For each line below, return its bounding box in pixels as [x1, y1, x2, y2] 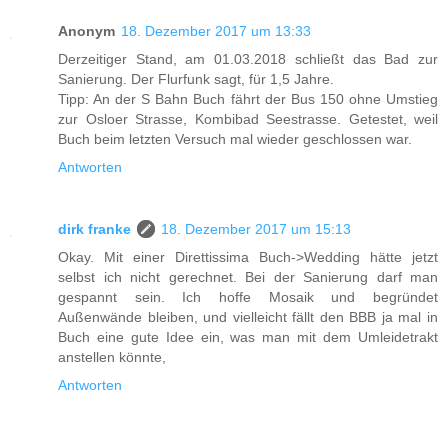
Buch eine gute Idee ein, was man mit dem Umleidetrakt [58, 328, 438, 345]
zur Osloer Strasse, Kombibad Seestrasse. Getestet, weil [58, 110, 438, 127]
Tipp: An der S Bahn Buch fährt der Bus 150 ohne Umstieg [58, 90, 438, 107]
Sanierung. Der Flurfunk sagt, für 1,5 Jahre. [58, 70, 334, 87]
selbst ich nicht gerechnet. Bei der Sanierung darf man [58, 268, 438, 285]
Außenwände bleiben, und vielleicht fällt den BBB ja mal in [58, 308, 438, 325]
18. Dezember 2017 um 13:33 [121, 22, 311, 39]
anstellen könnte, [58, 348, 166, 365]
